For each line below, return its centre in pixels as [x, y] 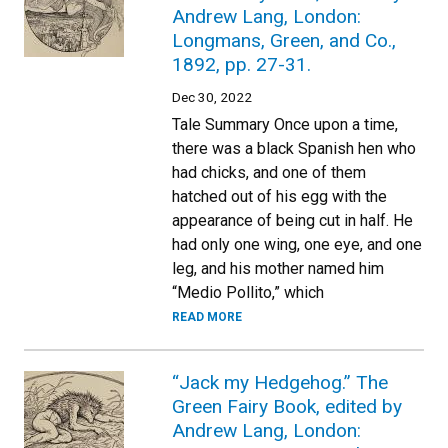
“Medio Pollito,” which [248, 292]
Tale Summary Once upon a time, [285, 124]
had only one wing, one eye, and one [297, 244]
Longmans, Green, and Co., [284, 40]
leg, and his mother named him [278, 268]
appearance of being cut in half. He [292, 220]
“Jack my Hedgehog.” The [280, 382]
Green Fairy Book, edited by [287, 406]
